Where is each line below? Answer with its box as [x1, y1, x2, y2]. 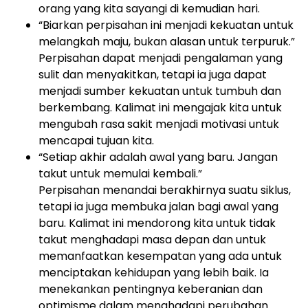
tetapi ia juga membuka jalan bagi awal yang [38, 199, 278, 214]
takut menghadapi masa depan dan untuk [38, 232, 266, 247]
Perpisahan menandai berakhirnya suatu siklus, [38, 182, 291, 198]
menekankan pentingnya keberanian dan [38, 281, 263, 297]
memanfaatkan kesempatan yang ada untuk [38, 248, 282, 264]
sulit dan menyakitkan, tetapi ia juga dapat [38, 67, 267, 82]
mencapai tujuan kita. [38, 133, 154, 148]
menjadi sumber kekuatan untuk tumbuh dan [38, 83, 281, 99]
